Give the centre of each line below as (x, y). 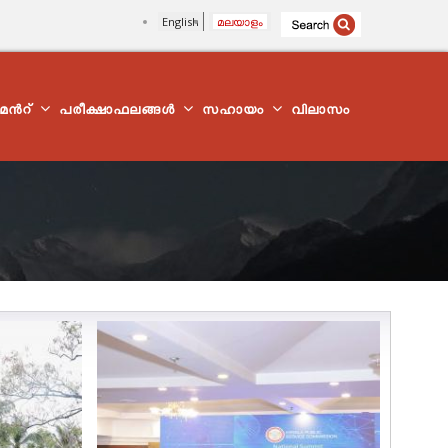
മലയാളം (240, 21)
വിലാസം (320, 113)
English (180, 21)
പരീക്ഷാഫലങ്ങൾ (120, 113)
